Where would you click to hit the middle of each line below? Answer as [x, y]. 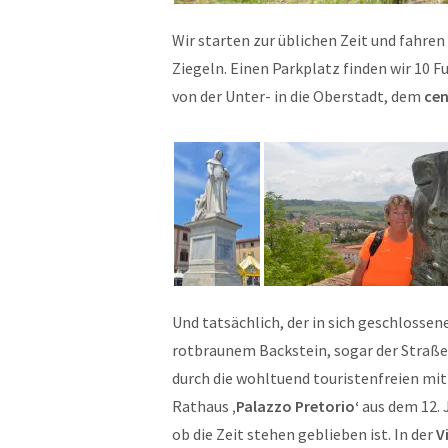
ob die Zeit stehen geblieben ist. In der [304, 434]
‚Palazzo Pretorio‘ [295, 406]
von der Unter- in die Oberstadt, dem [298, 96]
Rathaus [202, 406]
